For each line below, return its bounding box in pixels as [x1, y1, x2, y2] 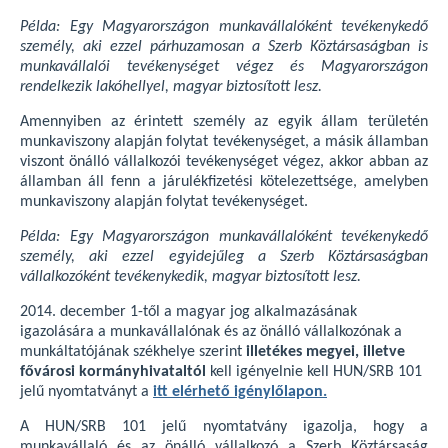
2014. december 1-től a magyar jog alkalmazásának [20, 304, 357, 320]
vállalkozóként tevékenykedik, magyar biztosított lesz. [20, 269, 361, 285]
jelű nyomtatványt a [20, 384, 153, 400]
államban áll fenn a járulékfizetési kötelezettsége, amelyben [20, 174, 428, 190]
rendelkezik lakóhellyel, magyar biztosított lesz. [20, 79, 322, 95]
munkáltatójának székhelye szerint [20, 344, 242, 360]
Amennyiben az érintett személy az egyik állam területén [20, 114, 428, 130]
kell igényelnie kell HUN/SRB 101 [206, 364, 422, 380]
